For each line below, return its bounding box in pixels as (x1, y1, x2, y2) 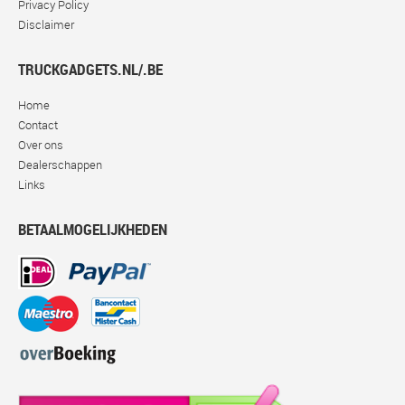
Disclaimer (18, 15, 74, 33)
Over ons (18, 136, 63, 153)
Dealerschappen (18, 155, 102, 173)
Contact (18, 116, 58, 133)
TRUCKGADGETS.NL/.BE (18, 58, 163, 80)
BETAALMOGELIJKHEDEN (18, 218, 167, 240)
